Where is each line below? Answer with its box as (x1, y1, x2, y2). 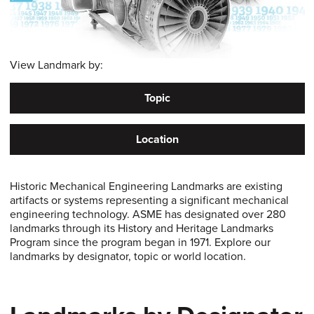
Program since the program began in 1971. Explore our (9, 235, 271, 250)
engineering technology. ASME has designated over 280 (9, 207, 286, 222)
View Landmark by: (9, 58, 106, 73)
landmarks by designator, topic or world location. (9, 250, 246, 264)
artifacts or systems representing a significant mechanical (9, 193, 289, 208)
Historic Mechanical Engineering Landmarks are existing (9, 179, 282, 194)
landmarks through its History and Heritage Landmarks (9, 221, 273, 236)
